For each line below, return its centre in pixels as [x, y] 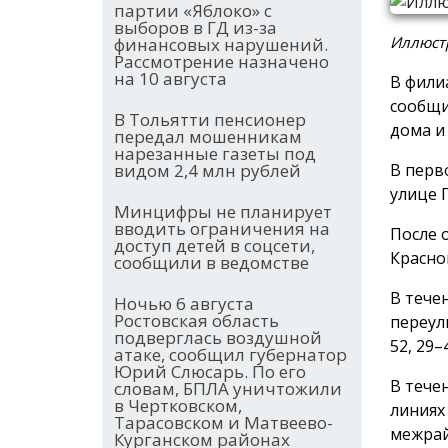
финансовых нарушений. [221, 45]
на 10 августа [170, 79]
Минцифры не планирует [223, 212]
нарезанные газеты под [215, 154]
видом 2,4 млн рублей [207, 171]
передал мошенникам [208, 137]
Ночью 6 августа [184, 304]
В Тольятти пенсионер [210, 120]
